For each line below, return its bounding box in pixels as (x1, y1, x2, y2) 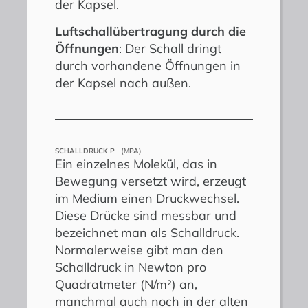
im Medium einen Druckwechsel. (55, 190, 239, 207)
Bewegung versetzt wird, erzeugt (55, 173, 246, 190)
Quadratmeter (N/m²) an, (55, 276, 197, 293)
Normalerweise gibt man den (55, 242, 223, 258)
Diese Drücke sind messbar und (55, 208, 236, 224)
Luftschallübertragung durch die (55, 23, 246, 40)
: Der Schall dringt (119, 41, 221, 57)
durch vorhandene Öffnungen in (55, 58, 241, 74)
